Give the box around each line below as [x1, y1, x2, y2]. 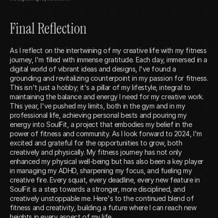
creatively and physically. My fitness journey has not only [10, 147, 182, 156]
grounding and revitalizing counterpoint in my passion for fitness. [10, 73, 208, 82]
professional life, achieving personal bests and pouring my [10, 110, 187, 119]
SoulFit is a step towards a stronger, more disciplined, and [10, 184, 185, 193]
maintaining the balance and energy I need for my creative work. [10, 92, 204, 101]
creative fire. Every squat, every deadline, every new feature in [10, 175, 200, 184]
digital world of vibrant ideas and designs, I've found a [10, 64, 176, 73]
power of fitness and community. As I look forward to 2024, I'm [10, 129, 202, 138]
